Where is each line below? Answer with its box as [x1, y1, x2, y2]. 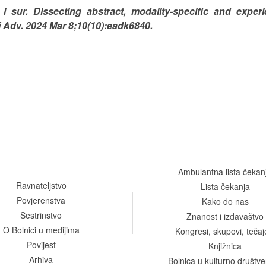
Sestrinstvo [20, 208, 62, 221]
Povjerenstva [17, 194, 65, 206]
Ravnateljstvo [15, 179, 66, 191]
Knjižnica [208, 239, 242, 252]
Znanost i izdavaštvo [186, 210, 264, 222]
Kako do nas [201, 195, 249, 207]
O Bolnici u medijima [2, 223, 80, 236]
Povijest [26, 238, 56, 251]
